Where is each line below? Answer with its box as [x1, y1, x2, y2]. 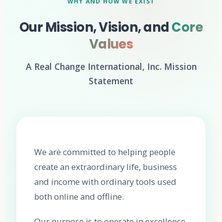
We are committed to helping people [34, 146, 175, 158]
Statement [89, 75, 133, 87]
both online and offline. [34, 191, 124, 203]
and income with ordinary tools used [34, 176, 176, 188]
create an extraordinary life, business [34, 161, 177, 173]
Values [89, 35, 133, 54]
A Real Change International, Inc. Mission [25, 60, 197, 73]
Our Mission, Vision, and [19, 18, 169, 37]
